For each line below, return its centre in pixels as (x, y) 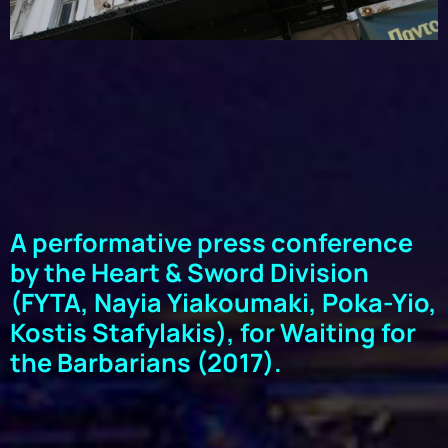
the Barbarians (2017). (146, 362)
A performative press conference (211, 242)
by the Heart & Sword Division (189, 272)
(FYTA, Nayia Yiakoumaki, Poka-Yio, (223, 302)
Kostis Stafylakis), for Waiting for (213, 332)
